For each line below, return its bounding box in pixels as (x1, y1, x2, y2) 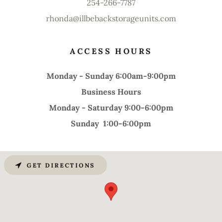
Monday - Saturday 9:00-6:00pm (49, 103, 173, 112)
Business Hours (81, 87, 141, 97)
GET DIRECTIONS (27, 161, 95, 169)
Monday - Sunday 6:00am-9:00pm (46, 71, 176, 81)
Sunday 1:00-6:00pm (71, 118, 151, 128)
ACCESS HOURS (70, 46, 153, 56)
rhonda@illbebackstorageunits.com (46, 13, 176, 23)
